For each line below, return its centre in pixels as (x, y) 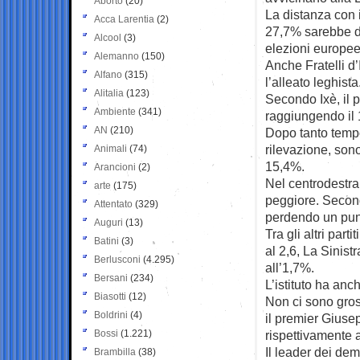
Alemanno (117, 56)
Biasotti (110, 296)
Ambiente (115, 111)
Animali (110, 148)
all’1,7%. (290, 267)
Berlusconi (117, 259)
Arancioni (115, 167)
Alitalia (109, 93)
